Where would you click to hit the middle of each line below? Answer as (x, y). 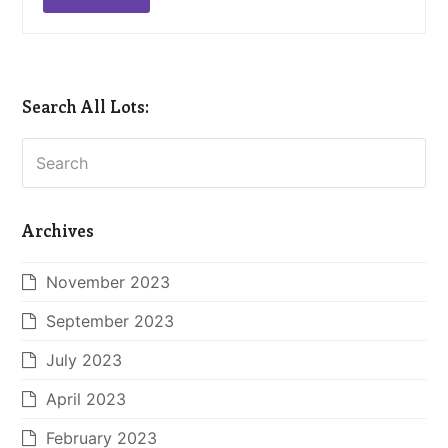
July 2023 (84, 360)
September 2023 (110, 321)
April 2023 (86, 399)
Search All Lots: (86, 105)
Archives (58, 230)
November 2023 (108, 282)
